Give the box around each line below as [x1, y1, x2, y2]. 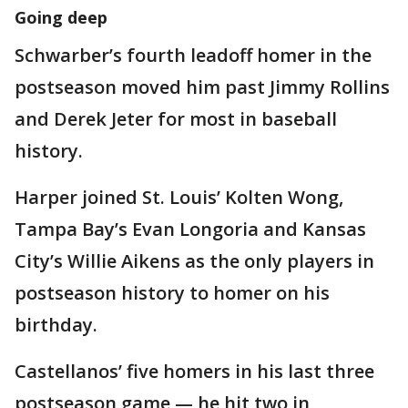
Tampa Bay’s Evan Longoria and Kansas [15, 216, 366, 241]
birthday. [15, 311, 97, 337]
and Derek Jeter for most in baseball [15, 106, 337, 131]
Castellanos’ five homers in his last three [15, 358, 374, 383]
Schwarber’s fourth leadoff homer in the [15, 42, 372, 67]
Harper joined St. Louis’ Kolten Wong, [15, 184, 343, 209]
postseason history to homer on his [15, 280, 330, 305]
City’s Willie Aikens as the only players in [15, 248, 374, 273]
